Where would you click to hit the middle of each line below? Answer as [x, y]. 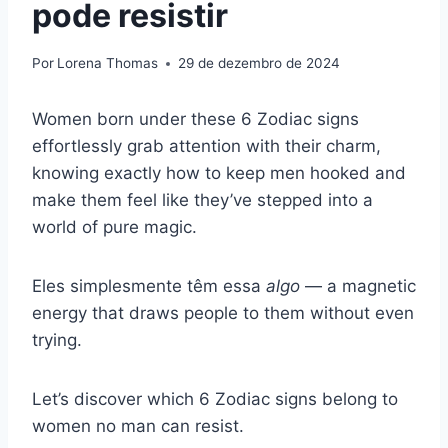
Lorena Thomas [108, 63]
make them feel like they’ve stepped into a [202, 200]
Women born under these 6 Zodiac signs [195, 119]
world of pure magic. [114, 227]
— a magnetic [358, 286]
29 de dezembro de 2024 [259, 63]
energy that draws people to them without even [223, 313]
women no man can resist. [138, 426]
